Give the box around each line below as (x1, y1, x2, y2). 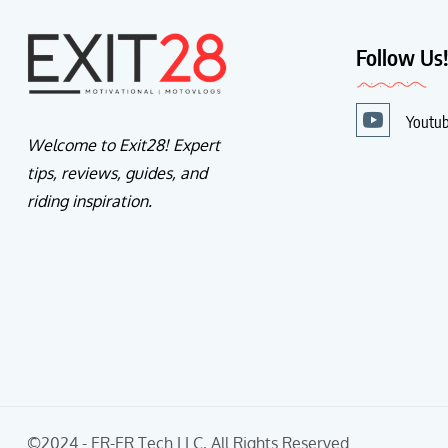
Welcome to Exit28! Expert (27, 135, 220, 156)
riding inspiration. (27, 191, 152, 212)
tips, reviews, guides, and (27, 163, 207, 184)
